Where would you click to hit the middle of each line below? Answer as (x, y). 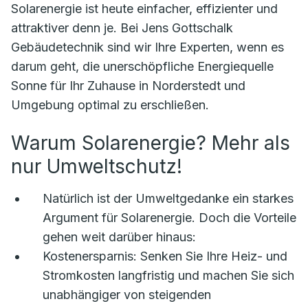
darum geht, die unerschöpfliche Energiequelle (142, 67)
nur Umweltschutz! (97, 167)
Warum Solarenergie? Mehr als (151, 143)
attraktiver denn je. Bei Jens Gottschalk (122, 28)
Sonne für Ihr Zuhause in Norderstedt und (128, 86)
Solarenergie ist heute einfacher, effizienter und (144, 9)
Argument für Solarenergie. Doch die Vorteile (169, 218)
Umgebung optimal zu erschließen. (110, 105)
